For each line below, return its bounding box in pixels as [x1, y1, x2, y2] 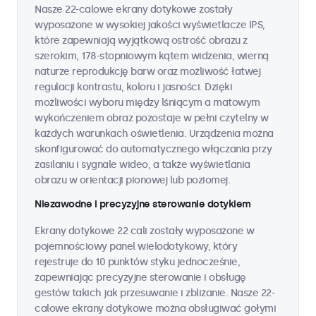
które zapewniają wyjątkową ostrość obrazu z [35, 35, 248, 47]
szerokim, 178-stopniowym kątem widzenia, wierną [35, 50, 269, 62]
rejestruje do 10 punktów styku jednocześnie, [35, 256, 240, 268]
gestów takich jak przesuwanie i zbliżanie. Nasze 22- [35, 287, 274, 299]
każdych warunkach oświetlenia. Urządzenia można [35, 128, 274, 140]
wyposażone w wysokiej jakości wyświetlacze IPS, [35, 19, 265, 31]
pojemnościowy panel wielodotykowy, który [35, 241, 237, 253]
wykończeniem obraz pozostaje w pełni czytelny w [35, 112, 269, 124]
